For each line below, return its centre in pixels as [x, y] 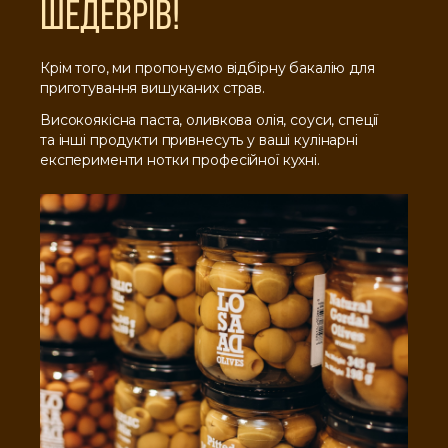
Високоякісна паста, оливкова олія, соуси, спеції [209, 120]
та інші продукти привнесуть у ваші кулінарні [199, 140]
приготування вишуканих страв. [152, 88]
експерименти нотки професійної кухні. [180, 160]
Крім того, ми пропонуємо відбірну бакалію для [207, 68]
